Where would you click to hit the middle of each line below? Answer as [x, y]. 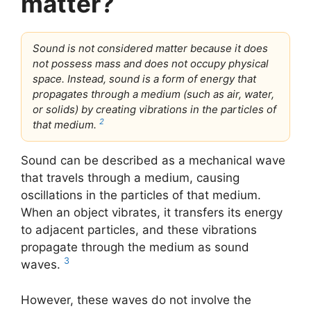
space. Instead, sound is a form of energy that [144, 79]
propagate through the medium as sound [135, 247]
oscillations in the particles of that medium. [141, 195]
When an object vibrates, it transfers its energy [152, 212]
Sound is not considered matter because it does [150, 48]
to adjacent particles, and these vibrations [139, 230]
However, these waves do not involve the [136, 300]
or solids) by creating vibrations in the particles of [154, 109]
